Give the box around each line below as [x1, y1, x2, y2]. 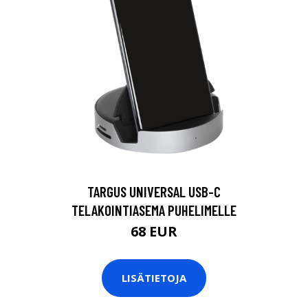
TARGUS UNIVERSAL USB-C [87, 182, 221, 200]
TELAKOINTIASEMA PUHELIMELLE [71, 201, 236, 219]
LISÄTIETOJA [122, 271, 186, 285]
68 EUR [131, 221, 177, 241]
